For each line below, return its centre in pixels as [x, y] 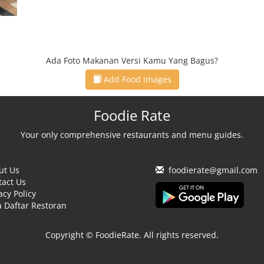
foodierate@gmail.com [213, 170]
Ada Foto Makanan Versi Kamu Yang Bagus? [132, 60]
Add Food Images [136, 79]
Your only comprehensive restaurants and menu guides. [132, 135]
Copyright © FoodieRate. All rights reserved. [132, 235]
